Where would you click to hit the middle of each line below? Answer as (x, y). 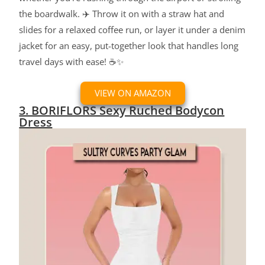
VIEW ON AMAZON (132, 93)
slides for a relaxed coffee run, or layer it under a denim (132, 30)
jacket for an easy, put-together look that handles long (129, 46)
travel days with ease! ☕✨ (72, 62)
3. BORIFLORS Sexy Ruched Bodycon (122, 111)
